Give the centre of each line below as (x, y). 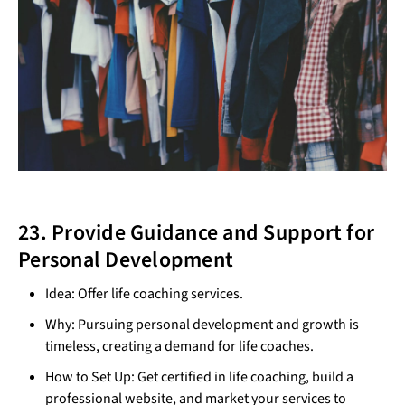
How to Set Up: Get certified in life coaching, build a (199, 377)
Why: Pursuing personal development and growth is (202, 324)
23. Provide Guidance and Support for (196, 232)
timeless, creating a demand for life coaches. (179, 346)
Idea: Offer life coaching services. (144, 293)
